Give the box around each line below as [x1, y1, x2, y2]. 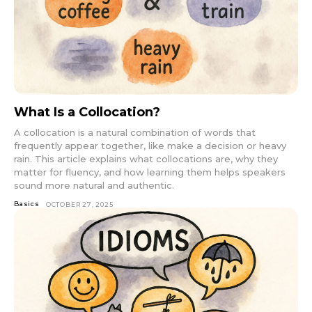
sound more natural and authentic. [14, 179, 174, 191]
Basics [14, 199, 40, 208]
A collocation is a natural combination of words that [14, 126, 256, 138]
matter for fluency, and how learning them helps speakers [14, 166, 286, 178]
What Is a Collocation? [14, 104, 160, 120]
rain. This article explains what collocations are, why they [14, 153, 278, 164]
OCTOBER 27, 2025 [45, 200, 114, 208]
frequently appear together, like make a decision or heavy [14, 139, 286, 151]
